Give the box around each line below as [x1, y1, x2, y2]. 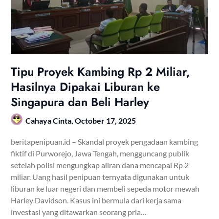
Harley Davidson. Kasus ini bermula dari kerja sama [11, 195, 182, 205]
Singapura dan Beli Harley [11, 93, 150, 110]
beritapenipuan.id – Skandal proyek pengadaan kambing [11, 136, 198, 146]
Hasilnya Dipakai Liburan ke [11, 78, 160, 95]
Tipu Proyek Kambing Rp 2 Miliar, [11, 63, 191, 80]
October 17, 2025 [75, 115, 136, 125]
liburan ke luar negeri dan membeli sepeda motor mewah [11, 183, 200, 193]
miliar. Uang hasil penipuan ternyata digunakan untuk [11, 172, 190, 181]
